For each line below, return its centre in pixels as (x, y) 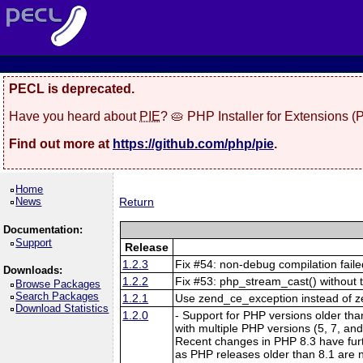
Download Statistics (62, 308)
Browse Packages (58, 284)
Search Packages (58, 296)
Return (137, 202)
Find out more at (61, 143)
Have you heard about (74, 116)
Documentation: (43, 229)
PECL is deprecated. (72, 89)
